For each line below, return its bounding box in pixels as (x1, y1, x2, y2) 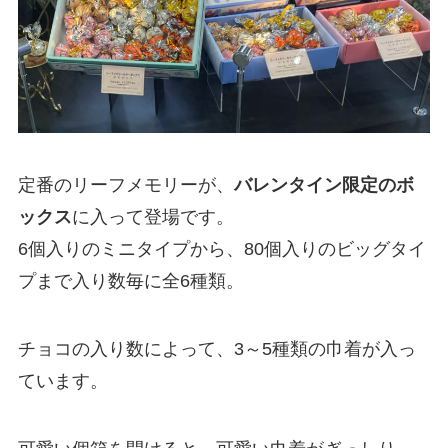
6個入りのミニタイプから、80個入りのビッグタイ (17, 239, 426, 260)
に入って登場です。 (71, 207, 234, 228)
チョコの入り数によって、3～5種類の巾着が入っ (17, 338, 416, 359)
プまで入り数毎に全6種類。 (17, 271, 244, 292)
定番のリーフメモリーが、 (17, 175, 234, 196)
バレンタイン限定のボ (233, 175, 414, 196)
